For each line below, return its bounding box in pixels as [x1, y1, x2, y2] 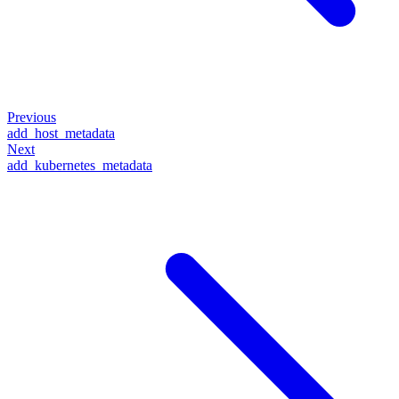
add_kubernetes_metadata [7, 158, 152, 173]
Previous [7, 110, 56, 125]
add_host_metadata [7, 126, 115, 141]
